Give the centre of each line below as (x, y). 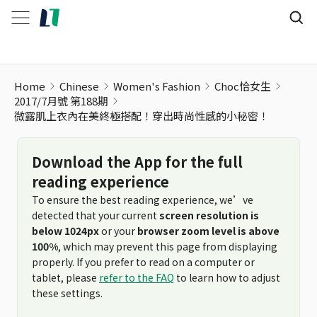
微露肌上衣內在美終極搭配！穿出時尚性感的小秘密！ (142, 116)
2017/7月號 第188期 (61, 101)
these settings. (67, 293)
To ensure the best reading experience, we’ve (143, 200)
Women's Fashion (157, 86)
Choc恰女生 (243, 86)
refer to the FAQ (137, 277)
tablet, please (65, 277)
